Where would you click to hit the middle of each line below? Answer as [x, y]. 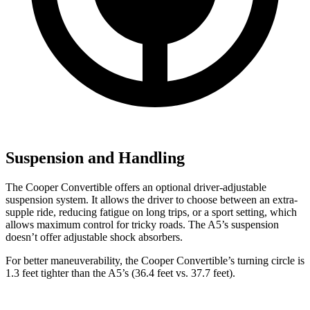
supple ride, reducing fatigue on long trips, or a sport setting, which [151, 212]
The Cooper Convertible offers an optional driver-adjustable [136, 187]
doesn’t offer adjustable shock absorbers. [94, 237]
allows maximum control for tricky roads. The [107, 224]
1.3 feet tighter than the [57, 273]
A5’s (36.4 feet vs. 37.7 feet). [172, 273]
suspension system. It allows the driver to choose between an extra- [152, 199]
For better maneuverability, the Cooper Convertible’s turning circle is [155, 260]
